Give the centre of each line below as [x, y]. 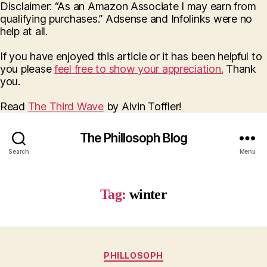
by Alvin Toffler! [143, 106]
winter [148, 194]
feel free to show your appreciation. [139, 69]
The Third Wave [66, 106]
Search [19, 151]
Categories [159, 253]
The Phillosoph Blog [133, 138]
